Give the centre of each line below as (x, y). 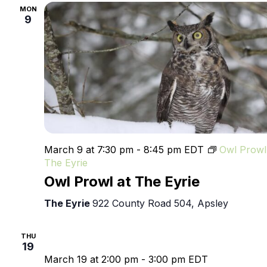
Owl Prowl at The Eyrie (122, 182)
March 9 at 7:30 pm (89, 150)
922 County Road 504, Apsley (160, 204)
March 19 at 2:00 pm (91, 260)
